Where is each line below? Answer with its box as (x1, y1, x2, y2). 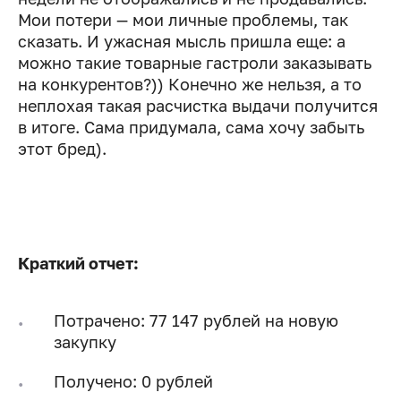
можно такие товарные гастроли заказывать (18, 52, 371, 73)
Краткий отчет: (18, 252, 139, 273)
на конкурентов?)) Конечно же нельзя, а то (18, 73, 362, 94)
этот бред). (18, 138, 107, 158)
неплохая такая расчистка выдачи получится (18, 95, 378, 115)
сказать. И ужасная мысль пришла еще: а (18, 30, 346, 51)
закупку (54, 331, 116, 352)
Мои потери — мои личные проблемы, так (18, 9, 348, 30)
